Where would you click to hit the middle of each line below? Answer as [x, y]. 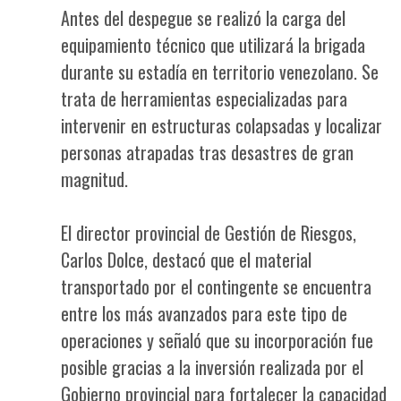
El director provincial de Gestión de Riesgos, [209, 233]
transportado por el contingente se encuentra [216, 286]
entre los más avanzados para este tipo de [204, 313]
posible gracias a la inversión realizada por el [212, 367]
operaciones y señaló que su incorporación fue [217, 340]
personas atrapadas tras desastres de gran [207, 152]
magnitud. [94, 179]
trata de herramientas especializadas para [204, 98]
